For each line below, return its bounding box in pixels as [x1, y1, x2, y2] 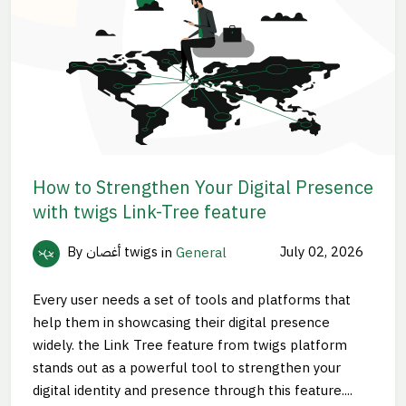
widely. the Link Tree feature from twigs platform [33, 334, 347, 355]
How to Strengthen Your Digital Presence [33, 173, 373, 201]
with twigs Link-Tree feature [33, 198, 266, 226]
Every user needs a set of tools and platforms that [33, 289, 351, 310]
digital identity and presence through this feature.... [33, 380, 353, 401]
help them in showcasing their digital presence [33, 312, 330, 333]
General [176, 242, 227, 263]
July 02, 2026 [275, 242, 363, 263]
